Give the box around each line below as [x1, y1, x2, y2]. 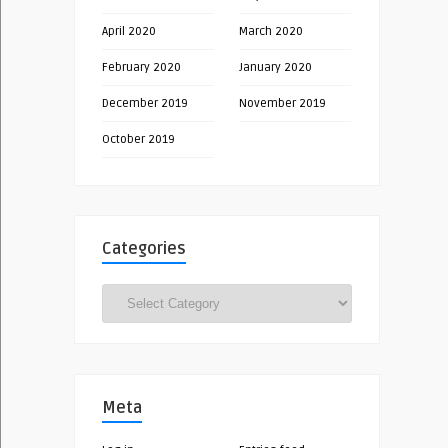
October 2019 [102, 132, 175, 148]
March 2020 [239, 24, 303, 40]
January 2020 [239, 60, 312, 76]
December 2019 [102, 96, 188, 112]
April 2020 [102, 24, 156, 40]
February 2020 [102, 60, 181, 76]
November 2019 [239, 96, 326, 112]
